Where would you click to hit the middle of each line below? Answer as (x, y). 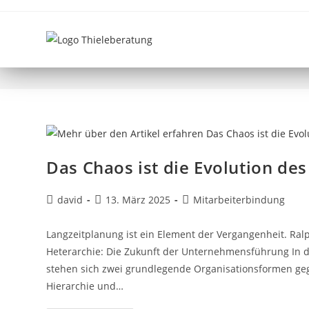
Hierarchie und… (85, 286)
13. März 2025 (138, 199)
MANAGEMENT (123, 50)
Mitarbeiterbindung (239, 199)
